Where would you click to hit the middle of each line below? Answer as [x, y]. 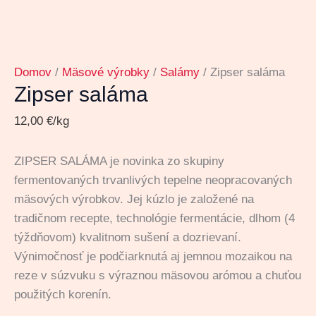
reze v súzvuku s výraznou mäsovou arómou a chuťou [158, 276]
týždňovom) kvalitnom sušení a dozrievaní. [128, 238]
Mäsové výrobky [106, 73]
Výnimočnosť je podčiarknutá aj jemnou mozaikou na [153, 257]
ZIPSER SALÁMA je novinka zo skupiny [119, 162]
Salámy [180, 73]
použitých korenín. [63, 295]
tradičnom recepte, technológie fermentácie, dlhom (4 [154, 219]
